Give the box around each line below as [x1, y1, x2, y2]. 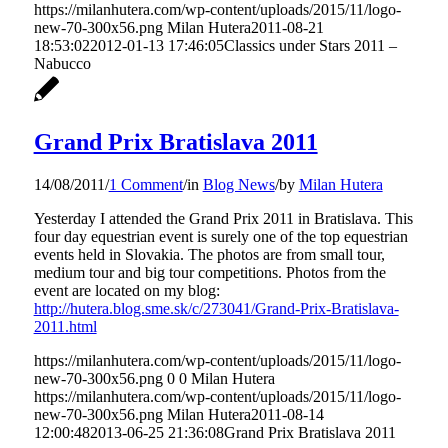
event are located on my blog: [33, 281, 220, 299]
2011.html [33, 317, 97, 335]
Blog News [202, 175, 275, 193]
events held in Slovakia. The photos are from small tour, [33, 245, 385, 263]
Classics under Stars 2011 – [223, 36, 397, 54]
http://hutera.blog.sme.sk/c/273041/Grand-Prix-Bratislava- [33, 299, 399, 317]
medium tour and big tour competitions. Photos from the [33, 263, 386, 281]
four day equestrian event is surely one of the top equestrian [33, 227, 408, 245]
